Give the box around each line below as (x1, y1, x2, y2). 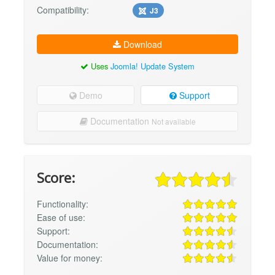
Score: (37, 168, 75, 188)
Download (121, 38, 162, 51)
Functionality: (37, 198, 88, 211)
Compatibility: (37, 4, 89, 17)
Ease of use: (37, 211, 85, 224)
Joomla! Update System (110, 60, 195, 72)
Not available (151, 116, 196, 127)
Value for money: (37, 252, 103, 265)
